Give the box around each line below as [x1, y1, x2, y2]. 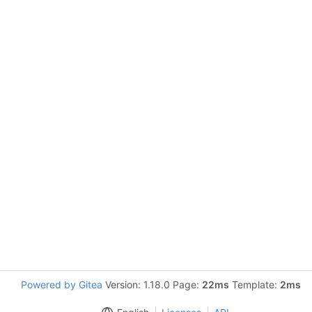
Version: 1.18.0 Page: [102, 279, 202, 290]
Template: [229, 279, 280, 290]
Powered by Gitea [21, 279, 102, 290]
